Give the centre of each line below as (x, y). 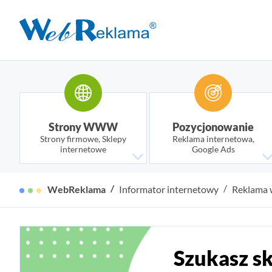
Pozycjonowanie (213, 127)
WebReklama (76, 189)
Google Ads (213, 149)
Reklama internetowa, (213, 139)
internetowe (83, 149)
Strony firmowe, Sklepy (83, 139)
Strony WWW (83, 127)
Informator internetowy (169, 189)
